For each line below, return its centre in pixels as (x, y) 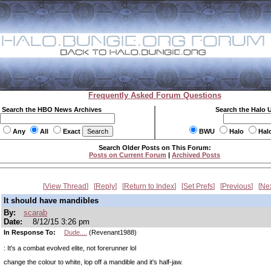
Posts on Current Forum (128, 155)
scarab (36, 213)
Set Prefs (198, 186)
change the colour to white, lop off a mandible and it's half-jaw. (93, 262)
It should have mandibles (51, 201)
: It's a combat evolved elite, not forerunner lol (70, 248)
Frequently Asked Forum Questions (155, 95)
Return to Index (149, 186)
